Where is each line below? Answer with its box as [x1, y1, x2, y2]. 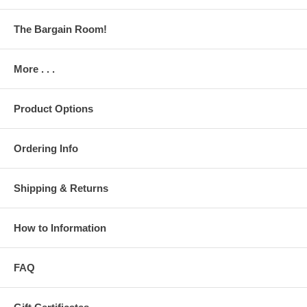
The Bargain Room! [14, 23, 107, 36]
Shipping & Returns [14, 182, 108, 195]
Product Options [14, 103, 93, 115]
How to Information [14, 222, 106, 234]
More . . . [14, 63, 55, 75]
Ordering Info [14, 143, 78, 155]
